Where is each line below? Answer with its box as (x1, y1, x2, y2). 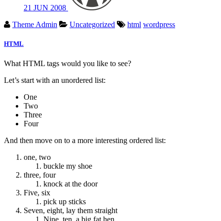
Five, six (24, 188, 50, 197)
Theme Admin (12, 20, 57, 29)
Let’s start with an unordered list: (4, 75, 106, 84)
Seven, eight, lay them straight (24, 206, 117, 215)
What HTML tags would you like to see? (4, 59, 131, 68)
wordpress (143, 20, 175, 29)
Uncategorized (70, 20, 115, 29)
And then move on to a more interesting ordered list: (4, 136, 166, 145)
